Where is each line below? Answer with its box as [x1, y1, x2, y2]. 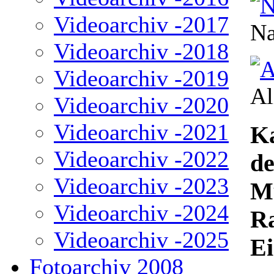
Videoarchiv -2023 [54, 173, 229, 199]
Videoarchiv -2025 [54, 227, 229, 253]
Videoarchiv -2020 [54, 92, 229, 118]
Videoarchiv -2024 [54, 200, 229, 226]
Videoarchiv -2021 [54, 119, 229, 145]
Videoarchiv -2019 [54, 65, 229, 91]
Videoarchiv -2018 [54, 39, 229, 64]
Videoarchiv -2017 [54, 12, 229, 37]
